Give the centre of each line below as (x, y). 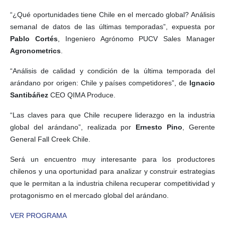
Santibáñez (29, 95)
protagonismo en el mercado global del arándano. (89, 196)
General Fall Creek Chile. (50, 139)
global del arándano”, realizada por (71, 127)
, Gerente (199, 127)
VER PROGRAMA (38, 216)
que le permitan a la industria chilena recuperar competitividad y (113, 184)
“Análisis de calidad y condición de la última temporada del (113, 71)
